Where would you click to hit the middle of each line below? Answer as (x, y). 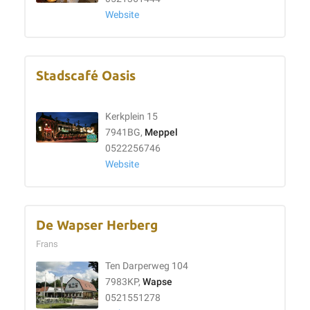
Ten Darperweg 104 (147, 266)
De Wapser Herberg (97, 225)
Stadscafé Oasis (86, 76)
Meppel (161, 133)
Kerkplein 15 (131, 117)
